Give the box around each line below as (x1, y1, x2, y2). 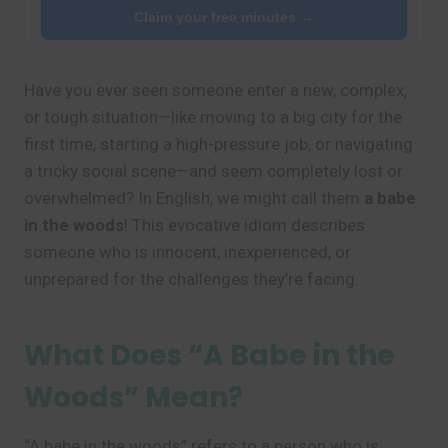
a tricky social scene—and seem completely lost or (24, 161, 403, 181)
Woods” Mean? (24, 378, 243, 417)
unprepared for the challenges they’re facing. (24, 269, 359, 289)
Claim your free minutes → (134, 9, 314, 25)
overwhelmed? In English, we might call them (24, 188, 364, 208)
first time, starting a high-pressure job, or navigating (24, 134, 413, 154)
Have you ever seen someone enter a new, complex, (24, 80, 407, 100)
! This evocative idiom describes (124, 215, 365, 235)
